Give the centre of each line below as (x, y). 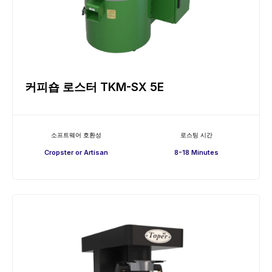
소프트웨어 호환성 (76, 134)
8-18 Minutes (196, 152)
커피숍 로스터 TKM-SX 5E (94, 87)
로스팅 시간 (196, 134)
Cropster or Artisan (76, 152)
